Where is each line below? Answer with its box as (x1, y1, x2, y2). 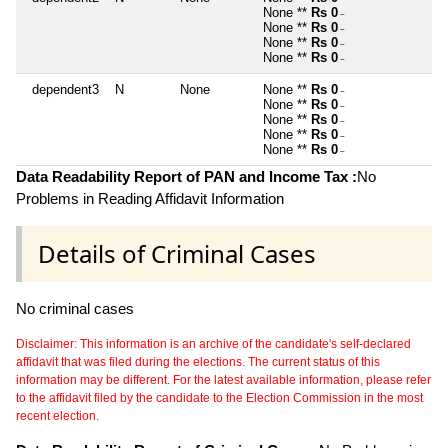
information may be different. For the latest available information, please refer (16, 372, 431, 387)
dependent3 (32, 81, 99, 97)
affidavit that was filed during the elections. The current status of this (16, 354, 380, 369)
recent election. (16, 408, 99, 423)
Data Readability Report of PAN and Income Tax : (16, 167, 357, 185)
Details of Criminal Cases (38, 236, 316, 270)
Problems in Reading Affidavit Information (16, 189, 284, 207)
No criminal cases (16, 299, 134, 317)
